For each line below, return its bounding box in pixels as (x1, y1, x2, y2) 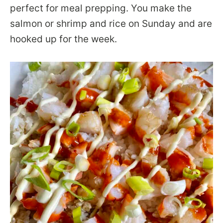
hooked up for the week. (10, 33, 117, 45)
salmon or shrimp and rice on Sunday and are (10, 17, 212, 29)
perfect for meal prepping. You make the (10, 2, 192, 14)
